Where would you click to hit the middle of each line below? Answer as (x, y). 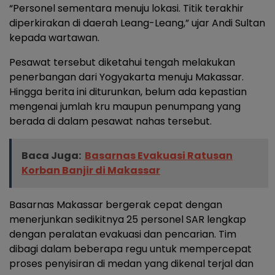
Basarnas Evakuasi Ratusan (159, 156)
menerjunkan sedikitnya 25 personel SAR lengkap (128, 220)
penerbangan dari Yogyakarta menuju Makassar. (126, 77)
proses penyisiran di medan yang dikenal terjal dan (131, 264)
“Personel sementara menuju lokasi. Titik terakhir (126, 9)
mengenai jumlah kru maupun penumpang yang (125, 107)
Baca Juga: (51, 156)
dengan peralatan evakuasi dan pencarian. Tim (123, 234)
